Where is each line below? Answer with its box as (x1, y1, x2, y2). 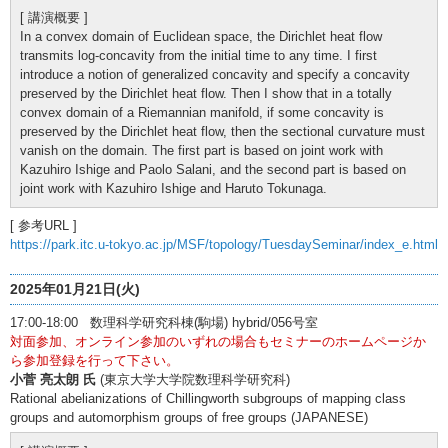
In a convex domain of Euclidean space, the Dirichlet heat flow (20, 28, 382, 44)
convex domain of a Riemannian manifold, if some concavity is (20, 104, 384, 120)
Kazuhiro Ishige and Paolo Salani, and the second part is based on (20, 161, 406, 177)
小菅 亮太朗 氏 (10, 371, 96, 387)
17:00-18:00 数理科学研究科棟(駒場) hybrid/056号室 (10, 314, 318, 330)
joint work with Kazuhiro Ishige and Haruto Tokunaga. (20, 180, 327, 196)
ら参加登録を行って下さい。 (10, 352, 179, 368)
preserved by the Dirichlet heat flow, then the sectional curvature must (20, 123, 425, 139)
